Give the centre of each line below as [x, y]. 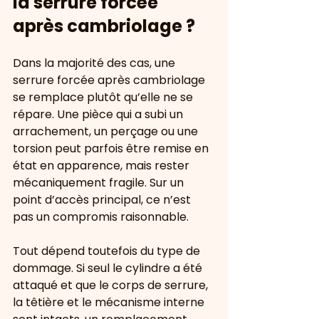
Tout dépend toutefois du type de [108, 251]
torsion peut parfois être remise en [112, 148]
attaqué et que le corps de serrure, [112, 285]
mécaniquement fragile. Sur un [100, 183]
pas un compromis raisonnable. [101, 217]
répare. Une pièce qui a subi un [99, 114]
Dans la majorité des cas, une [95, 63]
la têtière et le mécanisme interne [110, 302]
